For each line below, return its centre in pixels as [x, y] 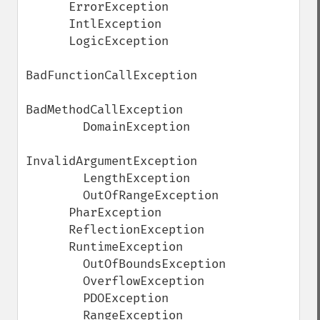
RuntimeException [47, 247]
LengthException [54, 178]
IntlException [47, 24]
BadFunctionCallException [111, 75]
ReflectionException [47, 230]
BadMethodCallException [104, 110]
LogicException [47, 41]
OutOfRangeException [54, 195]
